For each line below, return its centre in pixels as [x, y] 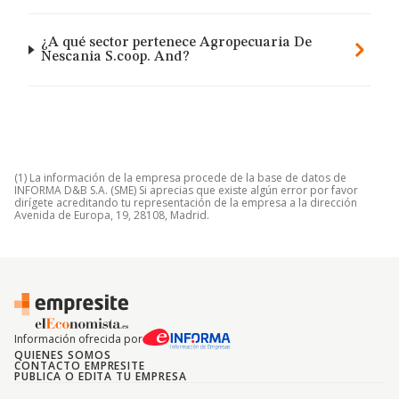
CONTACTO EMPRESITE [80, 366]
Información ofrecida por [78, 339]
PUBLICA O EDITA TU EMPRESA [101, 376]
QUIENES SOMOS [63, 355]
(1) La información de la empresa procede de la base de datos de [180, 178]
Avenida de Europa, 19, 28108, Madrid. [112, 215]
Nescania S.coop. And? [116, 57]
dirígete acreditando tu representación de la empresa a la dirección [186, 203]
